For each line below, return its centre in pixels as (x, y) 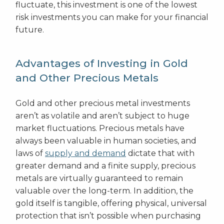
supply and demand (85, 153)
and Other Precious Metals (87, 78)
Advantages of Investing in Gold (102, 63)
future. (30, 30)
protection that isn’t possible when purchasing (108, 216)
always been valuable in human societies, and (106, 141)
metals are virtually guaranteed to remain (99, 178)
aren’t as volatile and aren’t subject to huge (102, 116)
